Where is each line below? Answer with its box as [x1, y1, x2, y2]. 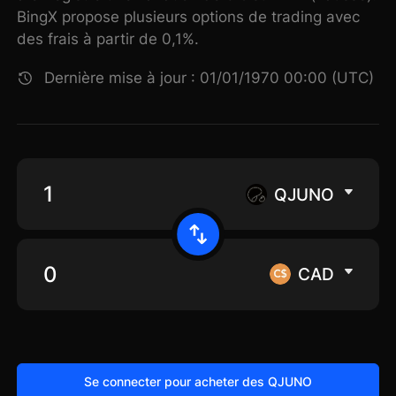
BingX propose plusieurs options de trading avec [17, 8, 361, 27]
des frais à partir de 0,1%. [17, 30, 200, 49]
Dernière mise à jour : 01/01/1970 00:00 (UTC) [44, 69, 375, 88]
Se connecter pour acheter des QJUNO [83, 373, 312, 389]
